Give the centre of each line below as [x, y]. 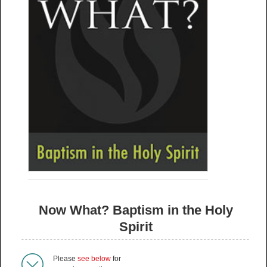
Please [65, 258]
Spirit [136, 226]
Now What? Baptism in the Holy [136, 210]
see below [94, 258]
